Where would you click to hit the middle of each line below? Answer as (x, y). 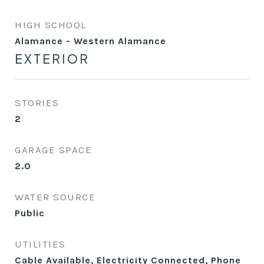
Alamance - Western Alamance (90, 41)
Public (30, 213)
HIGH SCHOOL (51, 25)
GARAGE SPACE (53, 150)
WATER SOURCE (55, 197)
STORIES (37, 103)
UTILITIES (40, 244)
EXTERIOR (52, 59)
